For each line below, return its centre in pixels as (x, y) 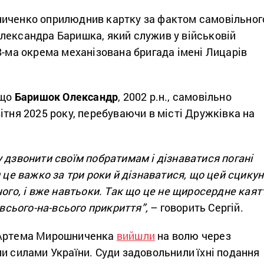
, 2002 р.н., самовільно (175, 97)
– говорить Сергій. (196, 208)
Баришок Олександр (66, 97)
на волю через (193, 236)
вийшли (136, 236)
